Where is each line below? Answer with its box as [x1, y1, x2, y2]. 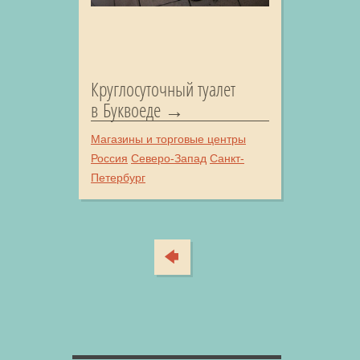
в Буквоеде [91, 96, 161, 123]
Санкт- [210, 151, 244, 165]
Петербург [91, 170, 145, 184]
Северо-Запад [131, 151, 207, 165]
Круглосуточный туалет [91, 75, 235, 102]
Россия [91, 151, 128, 165]
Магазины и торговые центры [91, 132, 246, 145]
